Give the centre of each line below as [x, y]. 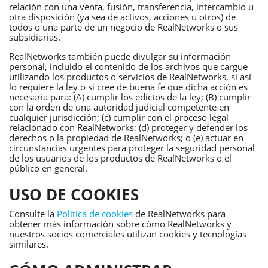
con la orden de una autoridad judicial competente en [119, 107]
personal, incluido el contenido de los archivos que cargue [128, 66]
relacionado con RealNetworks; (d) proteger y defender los [128, 127]
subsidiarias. [35, 37]
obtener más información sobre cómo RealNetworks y [120, 224]
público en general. [48, 168]
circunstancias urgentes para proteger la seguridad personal [132, 147]
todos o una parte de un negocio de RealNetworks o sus [124, 27]
